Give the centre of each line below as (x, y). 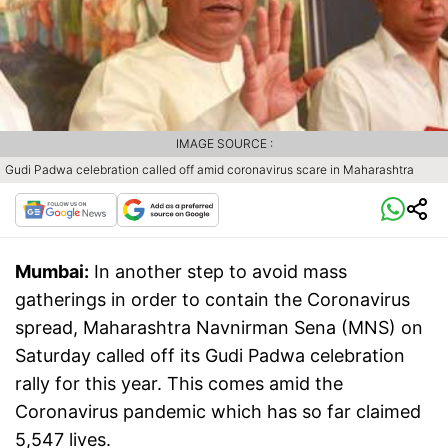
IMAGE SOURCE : (224, 144)
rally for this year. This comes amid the (179, 384)
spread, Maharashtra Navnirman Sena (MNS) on (219, 328)
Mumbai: (52, 272)
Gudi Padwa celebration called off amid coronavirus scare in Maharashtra (211, 170)
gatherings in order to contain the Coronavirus (212, 300)
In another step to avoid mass (220, 272)
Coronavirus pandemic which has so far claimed (218, 412)
